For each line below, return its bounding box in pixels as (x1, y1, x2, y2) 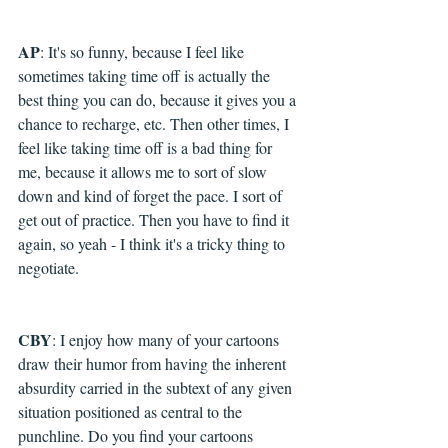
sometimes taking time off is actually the (18, 65, 274, 87)
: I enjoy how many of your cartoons (52, 329, 283, 351)
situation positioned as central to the (18, 401, 246, 423)
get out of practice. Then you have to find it (18, 209, 293, 231)
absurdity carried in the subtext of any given (18, 377, 296, 399)
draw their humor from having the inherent (18, 353, 290, 375)
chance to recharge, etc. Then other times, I (18, 113, 293, 135)
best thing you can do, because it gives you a (18, 89, 300, 111)
